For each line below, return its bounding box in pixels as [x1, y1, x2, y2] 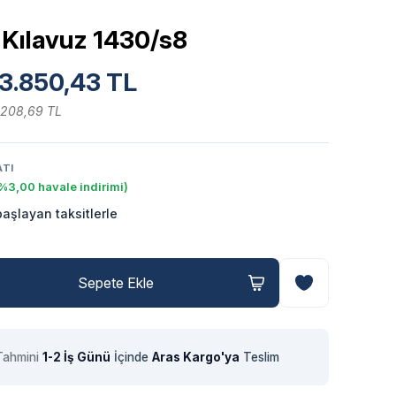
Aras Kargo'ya [151, 350, 240, 364]
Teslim [239, 350, 279, 364]
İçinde [110, 350, 152, 364]
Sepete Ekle [78, 274, 154, 292]
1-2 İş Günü [42, 350, 110, 364]
